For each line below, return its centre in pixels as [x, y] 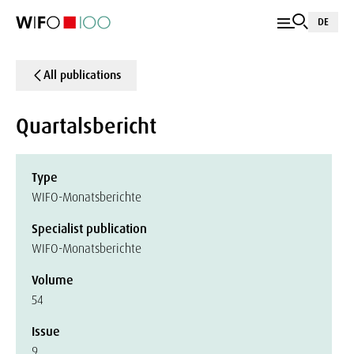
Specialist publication [89, 229]
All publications [82, 75]
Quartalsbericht [86, 126]
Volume [53, 280]
